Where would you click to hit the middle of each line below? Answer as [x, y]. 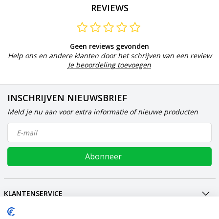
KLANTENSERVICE [33, 194]
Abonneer [103, 157]
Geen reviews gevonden [109, 46]
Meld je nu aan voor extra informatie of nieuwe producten [103, 112]
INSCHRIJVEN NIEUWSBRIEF [67, 98]
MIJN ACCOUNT [30, 208]
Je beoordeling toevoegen [109, 65]
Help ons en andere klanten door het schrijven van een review [109, 56]
